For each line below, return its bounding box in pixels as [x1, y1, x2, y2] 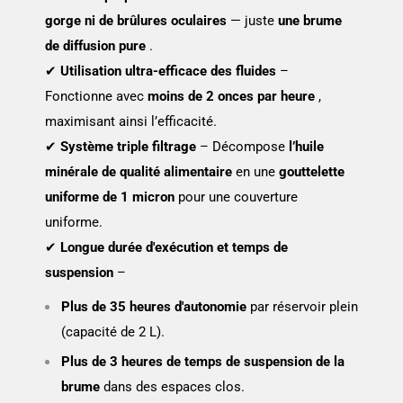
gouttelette [279, 163, 345, 180]
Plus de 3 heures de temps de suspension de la [61, 354, 345, 371]
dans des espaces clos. [100, 379, 245, 396]
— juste [227, 12, 278, 29]
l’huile [289, 138, 324, 155]
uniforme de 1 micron [45, 188, 175, 205]
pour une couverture [175, 188, 298, 205]
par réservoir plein [246, 299, 358, 316]
